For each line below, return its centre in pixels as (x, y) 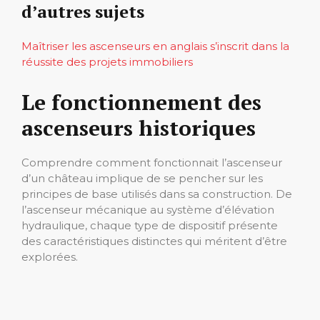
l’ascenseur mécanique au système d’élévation (148, 209)
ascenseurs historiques (139, 127)
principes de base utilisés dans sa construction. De (157, 194)
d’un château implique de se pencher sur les (142, 178)
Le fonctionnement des (141, 102)
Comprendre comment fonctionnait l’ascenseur (152, 162)
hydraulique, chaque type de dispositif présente (150, 225)
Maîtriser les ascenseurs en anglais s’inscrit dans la (155, 46)
